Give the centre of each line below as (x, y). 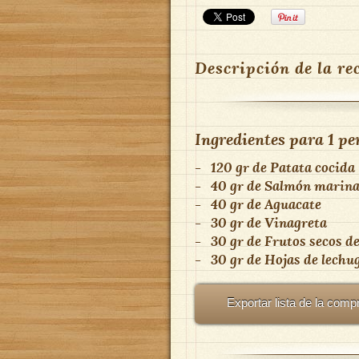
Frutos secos (303, 241)
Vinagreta (296, 222)
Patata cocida (313, 167)
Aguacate (293, 204)
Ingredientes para (261, 139)
